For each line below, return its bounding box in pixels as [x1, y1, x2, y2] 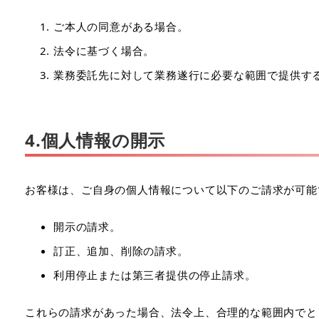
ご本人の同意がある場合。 [53, 19, 189, 33]
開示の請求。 [53, 219, 121, 234]
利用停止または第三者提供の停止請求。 [53, 268, 256, 282]
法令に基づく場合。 [53, 43, 155, 58]
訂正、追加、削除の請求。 [53, 244, 189, 258]
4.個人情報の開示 [25, 128, 166, 152]
